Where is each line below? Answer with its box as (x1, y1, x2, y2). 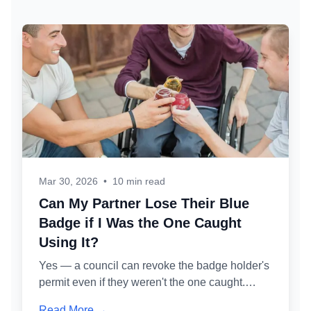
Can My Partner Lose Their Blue (39, 196, 249, 211)
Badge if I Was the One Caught (39, 215, 242, 230)
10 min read (112, 176, 165, 187)
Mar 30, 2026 (39, 176, 98, 187)
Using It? (39, 235, 99, 250)
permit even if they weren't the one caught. (39, 276, 245, 288)
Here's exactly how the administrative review (39, 293, 257, 305)
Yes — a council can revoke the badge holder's (39, 260, 269, 271)
